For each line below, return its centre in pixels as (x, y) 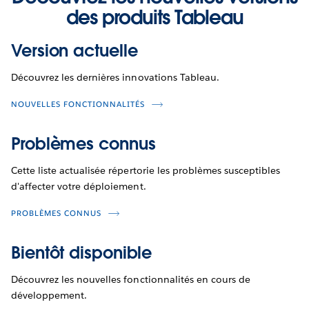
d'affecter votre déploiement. (79, 187)
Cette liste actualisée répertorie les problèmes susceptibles (146, 171)
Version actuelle (74, 51)
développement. (49, 296)
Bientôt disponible (82, 253)
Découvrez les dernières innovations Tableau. (115, 78)
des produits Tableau (154, 18)
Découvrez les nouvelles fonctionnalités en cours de (131, 280)
